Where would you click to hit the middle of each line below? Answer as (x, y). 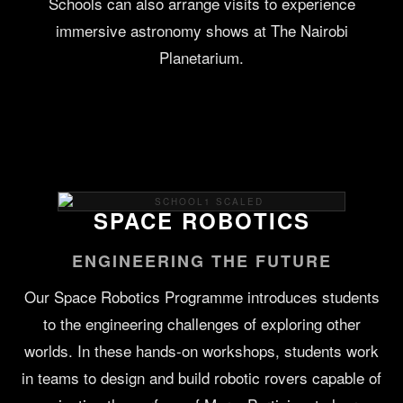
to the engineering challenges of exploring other (201, 324)
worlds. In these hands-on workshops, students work (201, 351)
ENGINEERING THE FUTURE (201, 261)
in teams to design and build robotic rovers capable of (201, 378)
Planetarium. (201, 58)
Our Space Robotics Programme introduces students (201, 297)
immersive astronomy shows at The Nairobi (201, 31)
